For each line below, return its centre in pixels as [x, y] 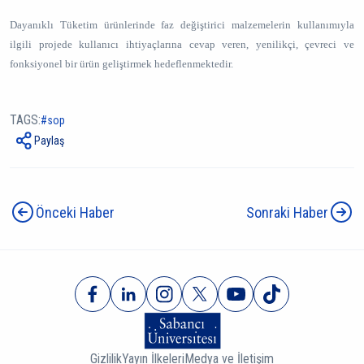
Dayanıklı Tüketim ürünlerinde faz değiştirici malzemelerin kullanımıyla [182, 25]
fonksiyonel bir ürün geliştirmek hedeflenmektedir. [121, 64]
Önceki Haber [75, 212]
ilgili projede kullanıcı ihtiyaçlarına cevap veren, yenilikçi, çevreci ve [182, 44]
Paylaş [49, 141]
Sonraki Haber [287, 212]
